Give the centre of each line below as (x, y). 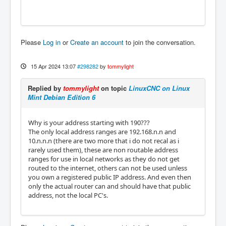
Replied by (45, 88)
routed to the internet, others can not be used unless (108, 168)
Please (32, 42)
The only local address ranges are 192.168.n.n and (102, 131)
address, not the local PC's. (68, 195)
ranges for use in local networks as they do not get (104, 159)
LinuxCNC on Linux (159, 88)
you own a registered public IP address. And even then (110, 177)
